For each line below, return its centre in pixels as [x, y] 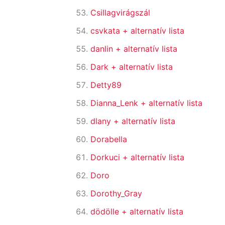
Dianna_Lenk [116, 103]
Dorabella [109, 139]
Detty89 [106, 85]
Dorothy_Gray [116, 194]
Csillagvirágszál [120, 13]
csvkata [106, 31]
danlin [103, 49]
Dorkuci [106, 157]
